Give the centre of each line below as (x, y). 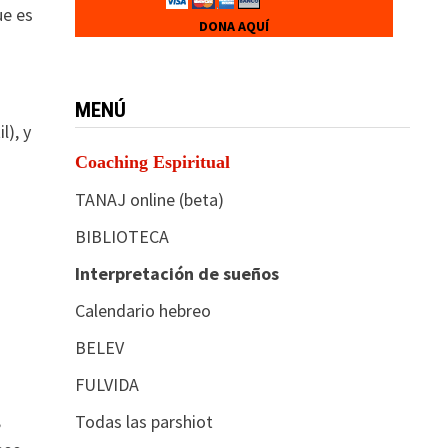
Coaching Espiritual (152, 161)
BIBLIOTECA (121, 236)
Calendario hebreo (142, 310)
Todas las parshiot (143, 421)
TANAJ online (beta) (149, 199)
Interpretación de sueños (176, 273)
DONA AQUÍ (233, 25)
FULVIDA (106, 384)
